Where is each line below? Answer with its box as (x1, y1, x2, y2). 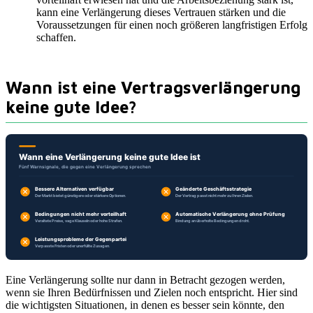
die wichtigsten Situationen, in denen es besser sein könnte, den (6, 299, 284, 312)
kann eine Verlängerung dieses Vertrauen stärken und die (36, 6, 286, 19)
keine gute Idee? (6, 97, 137, 117)
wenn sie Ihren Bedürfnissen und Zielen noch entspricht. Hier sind (6, 286, 298, 299)
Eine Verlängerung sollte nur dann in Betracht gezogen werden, (6, 274, 285, 286)
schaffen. (36, 31, 76, 44)
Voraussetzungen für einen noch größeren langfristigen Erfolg (36, 19, 307, 31)
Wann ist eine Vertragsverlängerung (6, 78, 300, 98)
